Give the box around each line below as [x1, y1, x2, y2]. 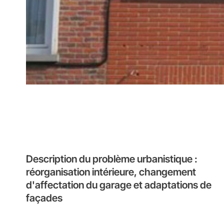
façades [25, 192, 62, 204]
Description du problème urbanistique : [25, 153, 197, 165]
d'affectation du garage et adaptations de [25, 179, 211, 191]
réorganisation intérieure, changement [25, 166, 196, 178]
